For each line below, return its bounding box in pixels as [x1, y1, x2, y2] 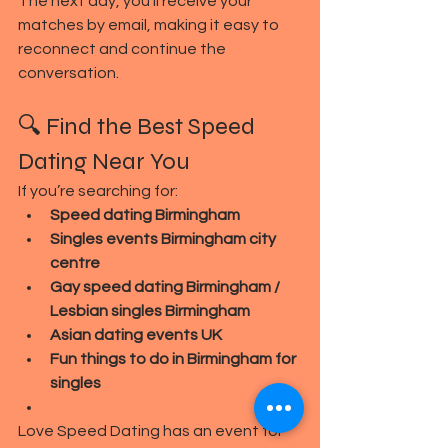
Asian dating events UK [50, 326, 222, 343]
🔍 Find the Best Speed [18, 111, 260, 141]
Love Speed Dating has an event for [18, 422, 286, 439]
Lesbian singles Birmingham [50, 302, 250, 319]
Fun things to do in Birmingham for [50, 350, 299, 367]
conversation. [18, 64, 119, 81]
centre [50, 254, 100, 271]
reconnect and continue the [18, 40, 229, 57]
